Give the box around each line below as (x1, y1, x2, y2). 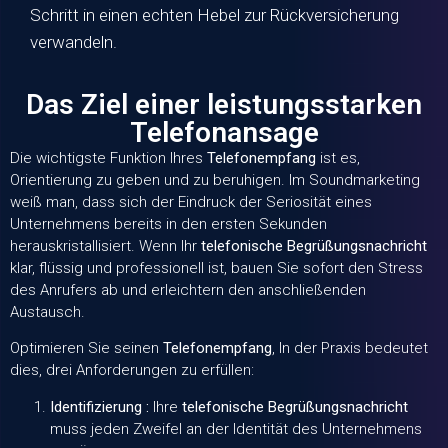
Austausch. (10, 302, 85, 321)
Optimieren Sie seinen (10, 339, 163, 358)
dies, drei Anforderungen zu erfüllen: (10, 361, 254, 380)
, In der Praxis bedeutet (272, 339, 428, 358)
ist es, (316, 148, 360, 167)
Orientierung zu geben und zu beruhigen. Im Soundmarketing (10, 170, 420, 189)
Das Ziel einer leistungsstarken (26, 87, 422, 121)
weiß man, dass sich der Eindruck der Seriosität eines (10, 192, 372, 211)
